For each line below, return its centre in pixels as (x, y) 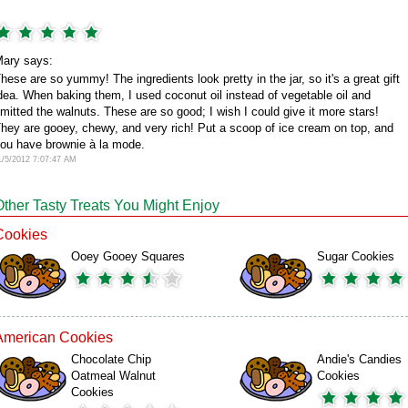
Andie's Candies (359, 359)
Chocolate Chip (111, 359)
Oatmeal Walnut (113, 376)
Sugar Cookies (356, 256)
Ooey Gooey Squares (128, 256)
